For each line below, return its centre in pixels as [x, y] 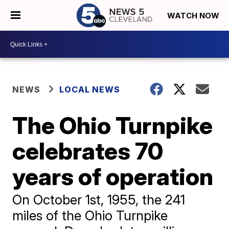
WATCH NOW [194, 16]
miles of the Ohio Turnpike [90, 215]
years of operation [113, 176]
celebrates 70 [88, 151]
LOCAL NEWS [90, 89]
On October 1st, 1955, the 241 [99, 200]
